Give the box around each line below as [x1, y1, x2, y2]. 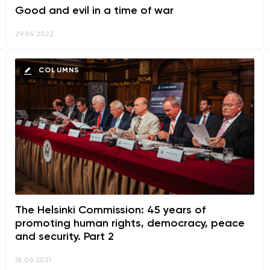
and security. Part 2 [14, 231, 114, 242]
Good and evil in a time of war [14, 5, 174, 16]
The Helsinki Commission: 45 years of [14, 205, 206, 216]
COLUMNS [38, 67, 80, 75]
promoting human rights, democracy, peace [14, 218, 245, 229]
